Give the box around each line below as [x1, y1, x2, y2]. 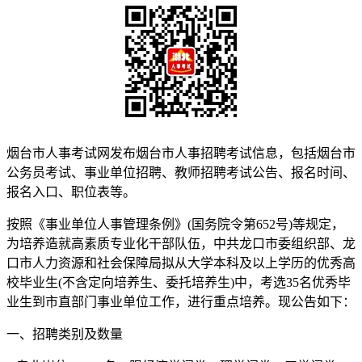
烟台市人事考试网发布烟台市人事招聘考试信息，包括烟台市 [6, 145, 356, 160]
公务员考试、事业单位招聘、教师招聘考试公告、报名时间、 [6, 165, 356, 179]
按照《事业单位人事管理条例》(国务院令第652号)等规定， [6, 217, 344, 231]
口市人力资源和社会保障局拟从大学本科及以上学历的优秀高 [6, 255, 356, 270]
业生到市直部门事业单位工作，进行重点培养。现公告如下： [6, 294, 356, 309]
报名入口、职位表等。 [6, 184, 136, 199]
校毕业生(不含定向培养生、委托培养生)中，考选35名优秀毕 [6, 275, 351, 289]
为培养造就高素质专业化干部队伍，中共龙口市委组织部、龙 [6, 236, 356, 250]
